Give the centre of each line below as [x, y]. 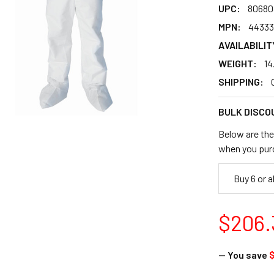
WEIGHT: [237, 63]
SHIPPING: [241, 82]
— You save [243, 255]
